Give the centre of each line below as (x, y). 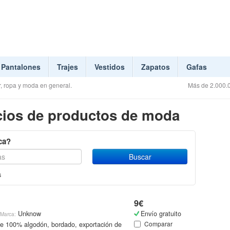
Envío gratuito (161, 214)
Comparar (159, 224)
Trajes (68, 67)
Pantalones (21, 67)
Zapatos (156, 67)
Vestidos (110, 67)
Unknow (28, 214)
